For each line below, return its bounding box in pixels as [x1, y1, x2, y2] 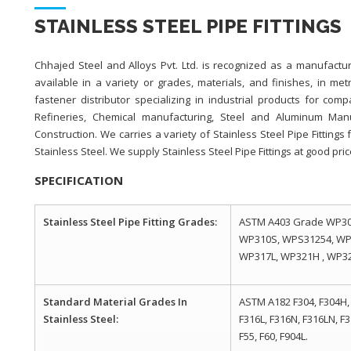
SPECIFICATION [34, 172, 123, 188]
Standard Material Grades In [43, 295, 187, 309]
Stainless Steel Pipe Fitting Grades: [43, 215, 217, 229]
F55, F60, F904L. [239, 329, 308, 343]
